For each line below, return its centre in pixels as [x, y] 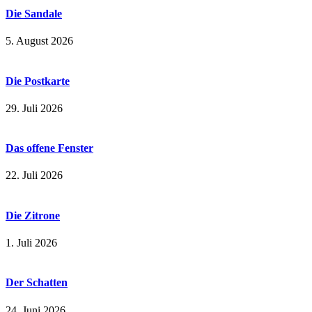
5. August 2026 [39, 41]
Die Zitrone [33, 215]
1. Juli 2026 [31, 243]
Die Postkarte [38, 81]
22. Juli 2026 [34, 175]
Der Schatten [37, 283]
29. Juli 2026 [34, 108]
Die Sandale [34, 14]
